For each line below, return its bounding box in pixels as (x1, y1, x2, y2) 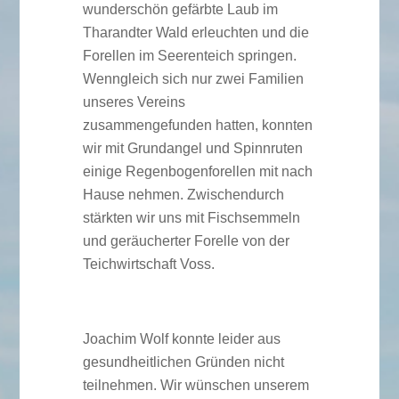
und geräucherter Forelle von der (82, 233, 289, 249)
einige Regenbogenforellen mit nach (82, 164, 313, 180)
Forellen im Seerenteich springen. (82, 48, 297, 64)
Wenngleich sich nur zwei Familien (82, 71, 304, 87)
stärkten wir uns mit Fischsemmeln (82, 210, 300, 226)
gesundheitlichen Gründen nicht (82, 354, 284, 370)
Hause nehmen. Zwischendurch (82, 187, 284, 203)
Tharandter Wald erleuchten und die (82, 25, 309, 41)
